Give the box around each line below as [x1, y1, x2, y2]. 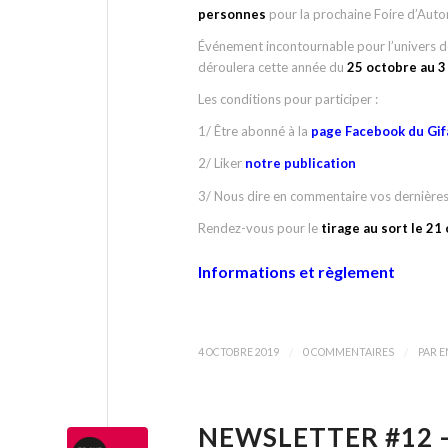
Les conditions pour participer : [198, 91, 378, 108]
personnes [198, 6, 266, 23]
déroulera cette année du [198, 59, 347, 76]
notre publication [245, 155, 356, 172]
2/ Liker [198, 155, 245, 172]
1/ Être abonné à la [198, 123, 311, 140]
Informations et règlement [198, 261, 395, 281]
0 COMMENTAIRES [303, 345, 394, 358]
